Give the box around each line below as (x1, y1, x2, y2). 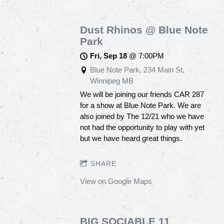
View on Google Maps (80, 176, 152, 185)
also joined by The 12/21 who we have (80, 111, 204, 120)
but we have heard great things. (80, 133, 182, 142)
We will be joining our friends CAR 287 (80, 89, 204, 98)
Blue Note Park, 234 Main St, (89, 65, 184, 74)
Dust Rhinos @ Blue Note (80, 23, 208, 35)
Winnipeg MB (89, 76, 133, 85)
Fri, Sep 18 (89, 51, 127, 60)
